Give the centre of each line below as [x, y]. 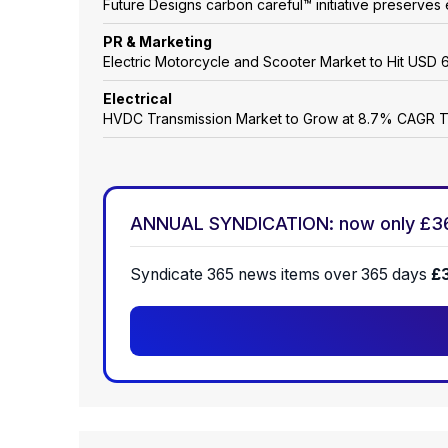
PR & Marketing [157, 42]
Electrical [137, 99]
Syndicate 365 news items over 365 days [280, 275]
